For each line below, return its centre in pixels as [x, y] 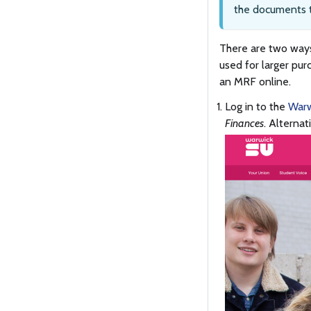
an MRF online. [255, 81]
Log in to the [257, 106]
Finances [244, 123]
